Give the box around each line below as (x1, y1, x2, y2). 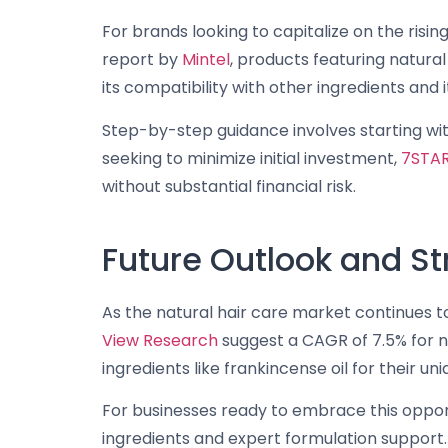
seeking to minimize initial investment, (102, 146, 401, 170)
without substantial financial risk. (102, 174, 356, 198)
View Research (102, 328, 218, 352)
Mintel (182, 48, 230, 72)
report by (102, 48, 182, 72)
